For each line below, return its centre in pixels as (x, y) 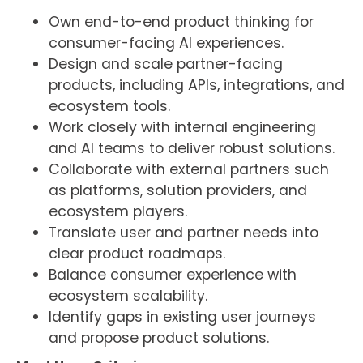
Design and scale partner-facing (165, 64)
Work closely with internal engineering (182, 127)
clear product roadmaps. (137, 253)
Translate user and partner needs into (183, 232)
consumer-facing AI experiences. (166, 43)
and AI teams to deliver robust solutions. (191, 148)
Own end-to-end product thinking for (181, 21)
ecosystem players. (117, 211)
